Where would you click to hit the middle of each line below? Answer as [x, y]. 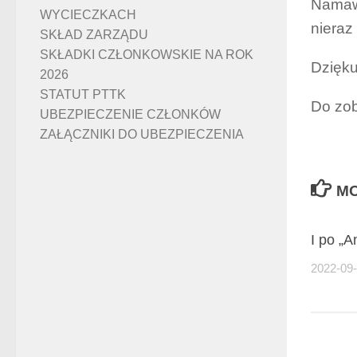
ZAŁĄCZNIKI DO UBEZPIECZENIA [142, 135]
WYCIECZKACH [88, 15]
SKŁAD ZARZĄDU [94, 35]
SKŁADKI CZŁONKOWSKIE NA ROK [147, 55]
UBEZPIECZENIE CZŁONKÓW [130, 115]
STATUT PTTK [83, 95]
